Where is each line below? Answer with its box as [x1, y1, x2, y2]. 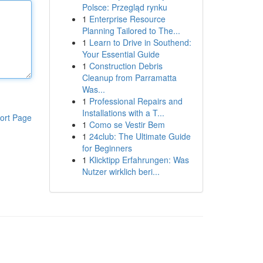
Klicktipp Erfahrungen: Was [89, 154, 189, 166]
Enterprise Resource [89, 13, 166, 25]
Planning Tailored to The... [82, 25, 180, 36]
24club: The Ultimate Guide [89, 130, 191, 142]
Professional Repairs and [89, 95, 183, 107]
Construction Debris [89, 60, 163, 72]
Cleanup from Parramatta [82, 72, 177, 83]
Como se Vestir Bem [89, 119, 165, 130]
